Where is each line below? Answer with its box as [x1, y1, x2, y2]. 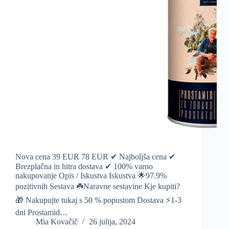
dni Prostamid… [15, 208, 68, 217]
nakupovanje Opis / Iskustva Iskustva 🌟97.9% [15, 171, 167, 180]
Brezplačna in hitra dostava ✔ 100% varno [15, 162, 153, 171]
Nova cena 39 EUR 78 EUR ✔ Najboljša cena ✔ [15, 152, 175, 162]
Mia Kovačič [36, 217, 78, 226]
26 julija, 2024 [89, 217, 135, 226]
